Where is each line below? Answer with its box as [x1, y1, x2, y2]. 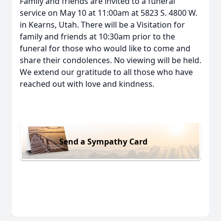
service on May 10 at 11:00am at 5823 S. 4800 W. [20, 7, 197, 18]
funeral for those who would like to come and [20, 43, 190, 54]
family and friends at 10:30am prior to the [20, 31, 175, 42]
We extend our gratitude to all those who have [20, 67, 193, 77]
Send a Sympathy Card [59, 136, 147, 147]
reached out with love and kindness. [20, 78, 154, 89]
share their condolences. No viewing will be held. [20, 55, 201, 66]
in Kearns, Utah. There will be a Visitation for [20, 19, 185, 30]
